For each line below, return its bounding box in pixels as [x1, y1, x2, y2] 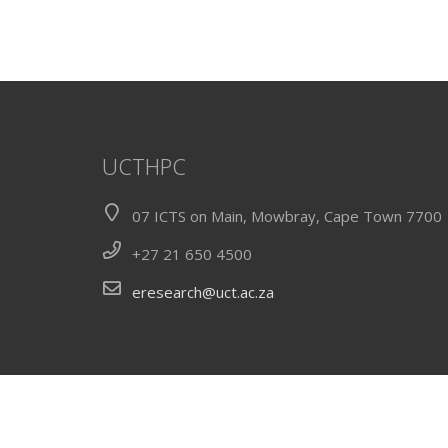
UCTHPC [102, 150, 186, 181]
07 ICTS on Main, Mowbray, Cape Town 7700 [132, 206, 442, 226]
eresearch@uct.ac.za [132, 282, 274, 302]
